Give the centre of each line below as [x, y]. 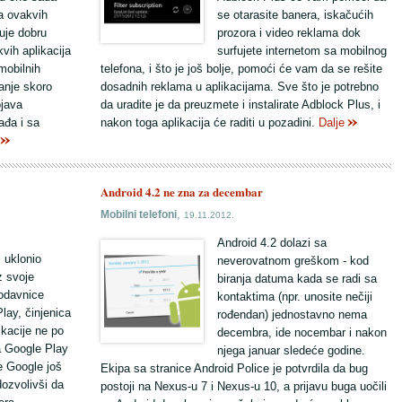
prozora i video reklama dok [289, 33]
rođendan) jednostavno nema [292, 315]
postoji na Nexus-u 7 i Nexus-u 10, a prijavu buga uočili [244, 386]
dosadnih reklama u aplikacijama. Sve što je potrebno [240, 87]
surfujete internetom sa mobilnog [302, 51]
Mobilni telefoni [139, 214]
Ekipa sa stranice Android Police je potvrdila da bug [234, 368]
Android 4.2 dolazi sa [272, 243]
